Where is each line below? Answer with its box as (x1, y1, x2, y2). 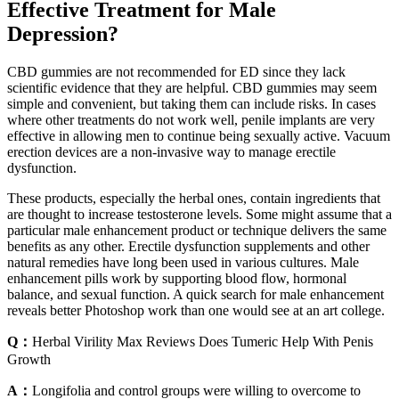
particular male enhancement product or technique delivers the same (7, 223, 387, 239)
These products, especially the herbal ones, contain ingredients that (7, 191, 380, 207)
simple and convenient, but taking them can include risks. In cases (7, 96, 376, 112)
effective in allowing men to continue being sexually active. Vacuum (7, 128, 390, 144)
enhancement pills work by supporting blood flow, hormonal (7, 271, 346, 287)
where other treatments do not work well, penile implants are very (7, 112, 375, 128)
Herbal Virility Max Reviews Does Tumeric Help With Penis (32, 334, 373, 350)
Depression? (7, 22, 118, 46)
